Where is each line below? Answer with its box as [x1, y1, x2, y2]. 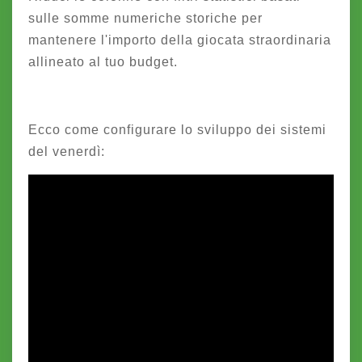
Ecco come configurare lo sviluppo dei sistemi [28, 123, 326, 137]
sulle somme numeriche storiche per [28, 11, 263, 25]
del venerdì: [28, 145, 105, 158]
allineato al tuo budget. [28, 55, 178, 69]
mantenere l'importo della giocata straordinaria [28, 33, 331, 47]
